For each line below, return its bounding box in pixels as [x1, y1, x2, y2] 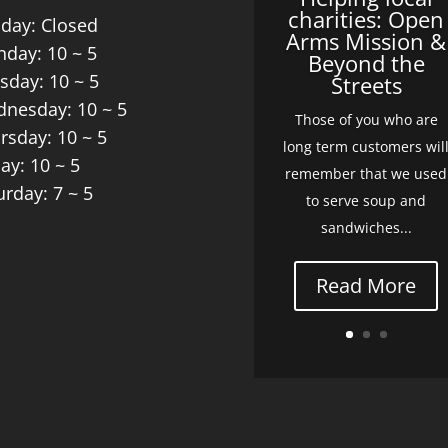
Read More [316, 271, 417, 299]
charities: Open [288, 3, 445, 34]
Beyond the [307, 47, 425, 78]
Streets [330, 69, 402, 100]
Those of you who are [294, 109, 438, 129]
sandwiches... [320, 217, 412, 237]
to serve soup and [306, 190, 427, 210]
